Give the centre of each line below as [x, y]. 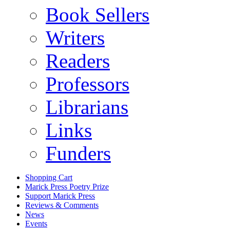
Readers [78, 61]
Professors [88, 84]
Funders [78, 154]
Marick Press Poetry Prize [67, 187]
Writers [75, 38]
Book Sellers [98, 15]
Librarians [87, 107]
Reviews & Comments [62, 205]
